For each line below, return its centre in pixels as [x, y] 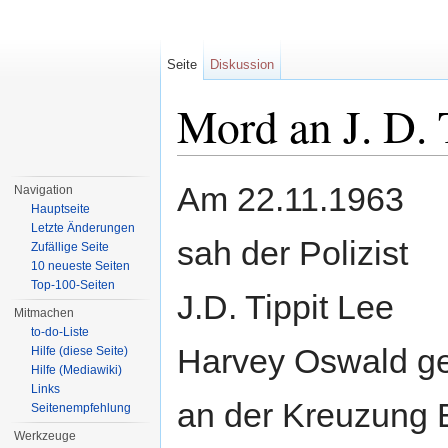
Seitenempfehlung [81, 408]
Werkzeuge [45, 436]
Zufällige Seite [70, 247]
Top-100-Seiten [73, 285]
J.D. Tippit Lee [285, 307]
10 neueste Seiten [81, 266]
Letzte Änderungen [83, 228]
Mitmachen [44, 313]
